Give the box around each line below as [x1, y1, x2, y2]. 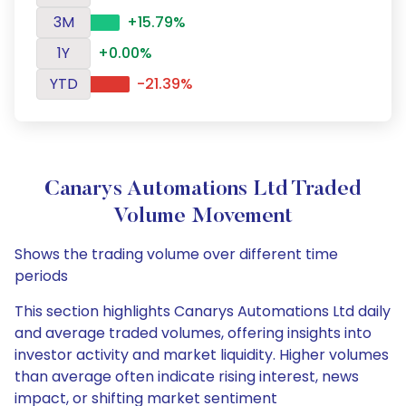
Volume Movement [113, 206, 293, 227]
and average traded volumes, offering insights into [14, 323, 372, 343]
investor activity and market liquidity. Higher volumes [14, 344, 389, 365]
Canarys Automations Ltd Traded [44, 179, 362, 200]
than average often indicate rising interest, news [14, 366, 359, 387]
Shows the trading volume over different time [14, 244, 338, 265]
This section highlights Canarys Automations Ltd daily [14, 301, 391, 322]
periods [14, 266, 68, 286]
